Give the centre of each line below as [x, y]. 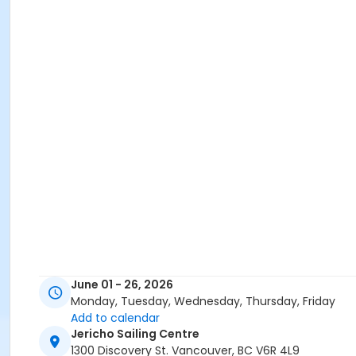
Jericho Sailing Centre [135, 334]
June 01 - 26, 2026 [122, 285]
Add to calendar [115, 318]
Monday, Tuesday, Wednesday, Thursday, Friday [203, 302]
